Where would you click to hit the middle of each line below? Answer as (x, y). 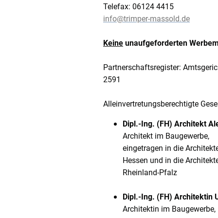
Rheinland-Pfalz (150, 173)
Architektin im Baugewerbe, (169, 209)
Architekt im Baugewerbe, (166, 136)
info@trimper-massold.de (146, 19)
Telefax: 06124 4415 (138, 7)
